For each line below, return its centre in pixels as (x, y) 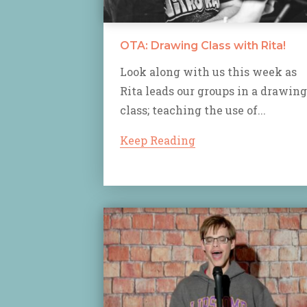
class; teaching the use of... (193, 110)
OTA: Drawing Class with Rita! (203, 46)
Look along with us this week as (208, 72)
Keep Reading (158, 140)
